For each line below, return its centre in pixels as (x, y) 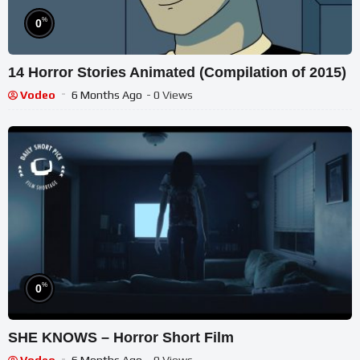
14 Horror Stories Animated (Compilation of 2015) (178, 73)
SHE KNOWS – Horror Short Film (121, 338)
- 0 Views (170, 95)
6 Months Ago (107, 95)
